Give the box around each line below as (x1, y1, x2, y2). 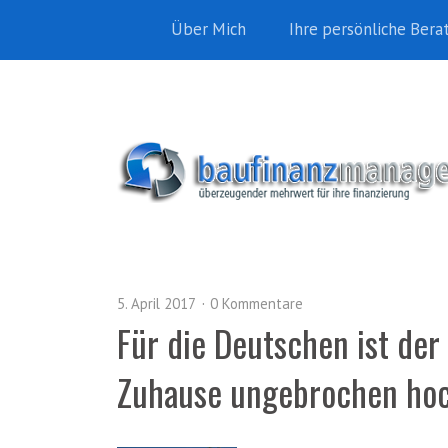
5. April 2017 (117, 294, 196, 313)
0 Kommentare (210, 294, 303, 313)
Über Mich (171, 18, 246, 40)
